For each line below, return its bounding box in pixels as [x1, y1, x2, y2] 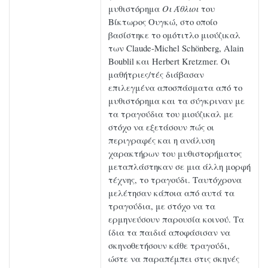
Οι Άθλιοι [162, 2, 201, 15]
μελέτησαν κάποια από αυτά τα [108, 187, 234, 199]
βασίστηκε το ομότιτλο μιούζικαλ [108, 29, 240, 41]
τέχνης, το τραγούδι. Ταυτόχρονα [108, 173, 242, 186]
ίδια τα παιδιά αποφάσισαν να [108, 226, 230, 239]
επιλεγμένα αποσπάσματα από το [108, 81, 242, 94]
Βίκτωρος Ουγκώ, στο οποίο [108, 16, 217, 28]
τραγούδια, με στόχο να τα [108, 200, 215, 212]
